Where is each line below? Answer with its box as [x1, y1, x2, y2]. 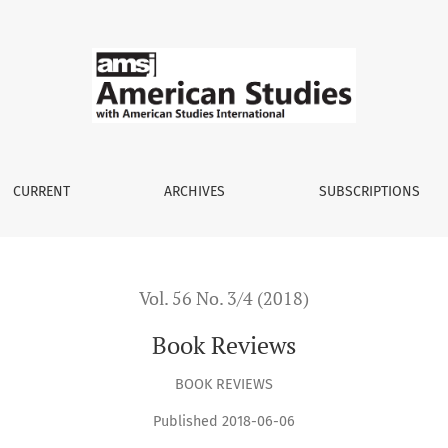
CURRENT [12, 183, 70, 200]
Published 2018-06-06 [153, 413, 295, 431]
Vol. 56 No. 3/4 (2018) [139, 287, 309, 310]
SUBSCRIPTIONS [318, 183, 420, 200]
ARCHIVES [163, 183, 225, 200]
